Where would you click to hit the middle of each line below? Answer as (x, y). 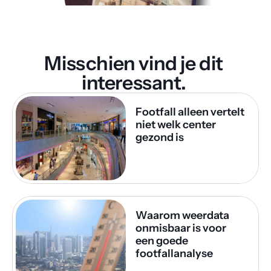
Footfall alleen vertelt (190, 112)
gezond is (160, 137)
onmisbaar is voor (181, 228)
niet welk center (176, 125)
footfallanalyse (174, 253)
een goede (162, 241)
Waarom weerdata (182, 215)
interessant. (135, 83)
